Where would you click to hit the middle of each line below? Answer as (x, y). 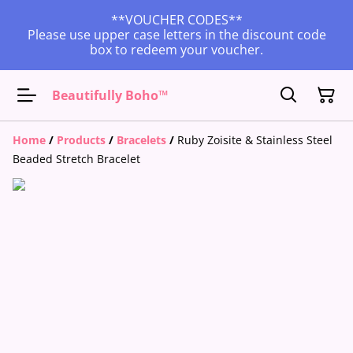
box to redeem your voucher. (176, 50)
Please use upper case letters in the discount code (176, 35)
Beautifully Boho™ (110, 95)
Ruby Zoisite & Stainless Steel (255, 140)
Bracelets (141, 140)
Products (81, 140)
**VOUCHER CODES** (176, 20)
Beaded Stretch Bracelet (76, 159)
